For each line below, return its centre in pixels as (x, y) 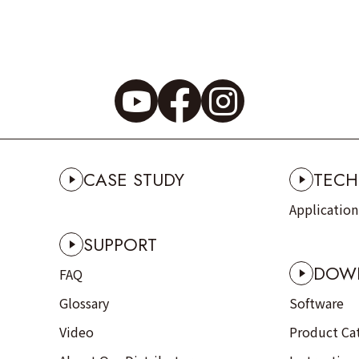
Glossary (84, 303)
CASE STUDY (134, 179)
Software (316, 303)
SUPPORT (120, 244)
